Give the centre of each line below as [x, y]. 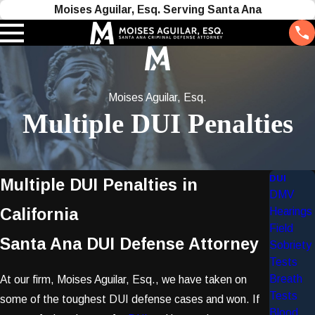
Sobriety [290, 245]
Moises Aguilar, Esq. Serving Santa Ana [157, 9]
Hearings [291, 212]
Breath [286, 279]
